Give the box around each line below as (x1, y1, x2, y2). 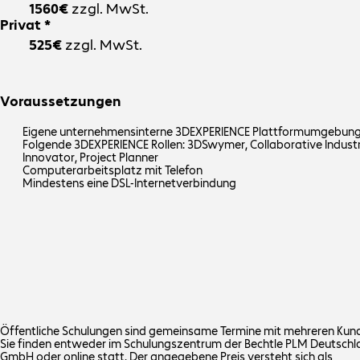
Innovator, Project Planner (22, 150, 159, 166)
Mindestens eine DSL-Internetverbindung (22, 176, 237, 191)
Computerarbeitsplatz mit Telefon (22, 163, 203, 178)
